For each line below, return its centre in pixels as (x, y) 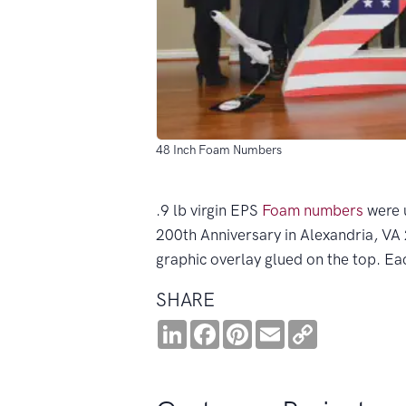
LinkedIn (216, 327)
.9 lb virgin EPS (209, 210)
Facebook (253, 327)
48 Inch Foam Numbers (219, 149)
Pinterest (283, 327)
